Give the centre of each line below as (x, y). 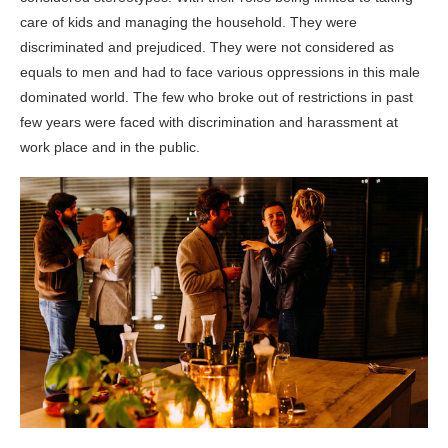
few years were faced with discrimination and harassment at (209, 121)
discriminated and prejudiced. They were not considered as (207, 46)
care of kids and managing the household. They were (188, 21)
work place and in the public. (110, 146)
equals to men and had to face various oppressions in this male (220, 71)
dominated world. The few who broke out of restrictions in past (216, 96)
